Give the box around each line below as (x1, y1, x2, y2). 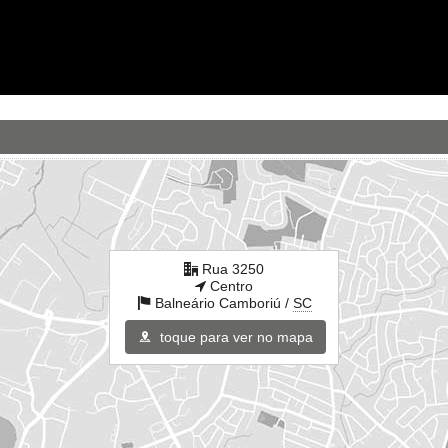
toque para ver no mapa (156, 329, 313, 346)
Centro (206, 278, 253, 295)
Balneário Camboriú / (154, 295, 293, 312)
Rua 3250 (202, 261, 264, 278)
